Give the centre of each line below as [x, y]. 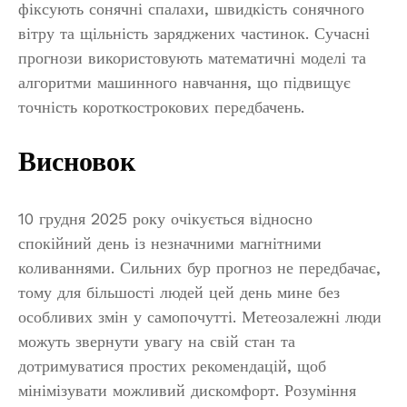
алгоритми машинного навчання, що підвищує [184, 82]
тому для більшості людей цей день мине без [179, 292]
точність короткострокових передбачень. [161, 106]
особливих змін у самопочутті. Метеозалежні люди [200, 316]
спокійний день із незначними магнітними [170, 243]
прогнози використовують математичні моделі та [192, 57]
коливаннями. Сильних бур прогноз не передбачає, [199, 267]
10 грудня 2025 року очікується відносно [165, 218]
